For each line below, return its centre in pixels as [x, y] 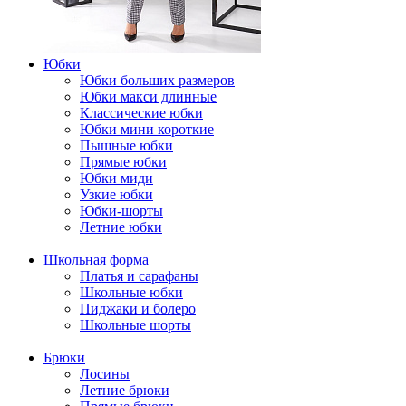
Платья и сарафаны [139, 276]
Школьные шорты [135, 325]
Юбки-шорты [121, 211]
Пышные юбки [126, 145]
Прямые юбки [123, 162]
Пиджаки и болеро [138, 309]
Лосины [105, 374]
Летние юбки [121, 227]
